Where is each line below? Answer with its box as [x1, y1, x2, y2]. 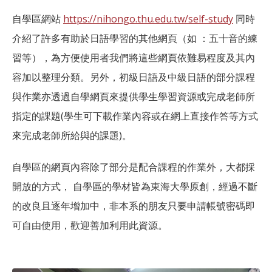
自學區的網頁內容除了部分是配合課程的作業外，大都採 [12, 160, 255, 174]
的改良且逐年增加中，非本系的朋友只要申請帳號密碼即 [12, 199, 255, 213]
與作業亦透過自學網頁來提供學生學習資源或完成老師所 [12, 90, 255, 104]
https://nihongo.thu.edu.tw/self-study [63, 12, 233, 26]
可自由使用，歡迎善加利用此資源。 [12, 219, 168, 233]
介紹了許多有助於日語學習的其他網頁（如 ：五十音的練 [12, 32, 257, 46]
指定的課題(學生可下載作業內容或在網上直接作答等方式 [12, 109, 258, 123]
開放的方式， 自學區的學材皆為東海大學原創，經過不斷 [12, 180, 257, 194]
